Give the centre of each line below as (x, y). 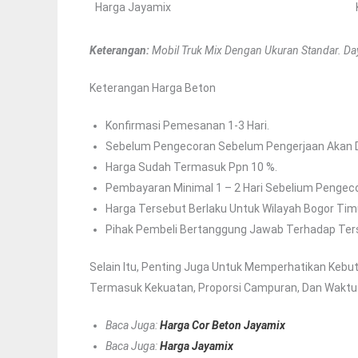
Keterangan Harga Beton (153, 88)
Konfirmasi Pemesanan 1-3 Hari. (187, 126)
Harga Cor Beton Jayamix (223, 326)
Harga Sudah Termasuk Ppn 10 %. (191, 167)
